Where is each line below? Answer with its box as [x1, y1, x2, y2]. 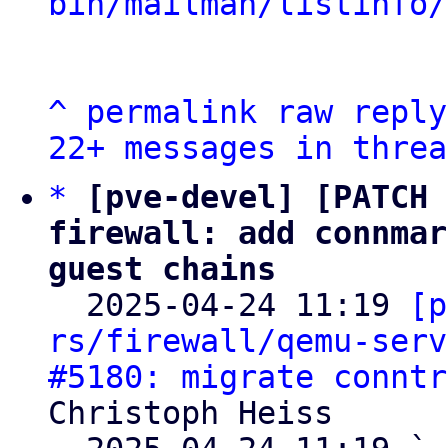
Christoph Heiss [48, 395, 333, 431]
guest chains [48, 251, 276, 287]
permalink [86, 94, 257, 130]
